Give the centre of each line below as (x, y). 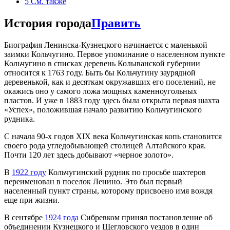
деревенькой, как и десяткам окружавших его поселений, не (110, 82)
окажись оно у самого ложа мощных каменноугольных (101, 91)
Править (116, 23)
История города (48, 23)
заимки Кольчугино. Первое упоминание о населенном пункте (114, 54)
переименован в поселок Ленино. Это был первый (93, 181)
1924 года (62, 217)
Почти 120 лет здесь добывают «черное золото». (89, 155)
